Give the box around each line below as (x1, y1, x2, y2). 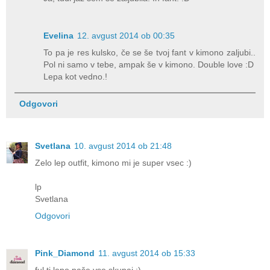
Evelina (43, 30, 74, 40)
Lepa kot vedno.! (43, 71, 108, 81)
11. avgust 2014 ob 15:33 (98, 248, 195, 258)
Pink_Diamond (35, 248, 95, 258)
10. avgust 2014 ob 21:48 (74, 140, 172, 151)
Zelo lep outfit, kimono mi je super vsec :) (35, 157, 192, 168)
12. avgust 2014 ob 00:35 (77, 30, 175, 40)
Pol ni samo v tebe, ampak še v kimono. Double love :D (43, 59, 254, 69)
